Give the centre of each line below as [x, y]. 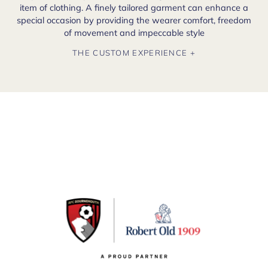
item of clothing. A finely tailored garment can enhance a [134, 7]
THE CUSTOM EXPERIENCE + [134, 52]
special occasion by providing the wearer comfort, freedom [134, 20]
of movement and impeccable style [134, 32]
